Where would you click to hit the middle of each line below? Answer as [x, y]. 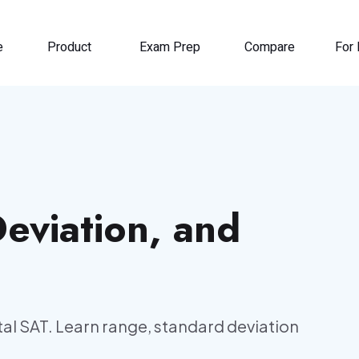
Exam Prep [170, 47]
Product [69, 47]
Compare [270, 47]
